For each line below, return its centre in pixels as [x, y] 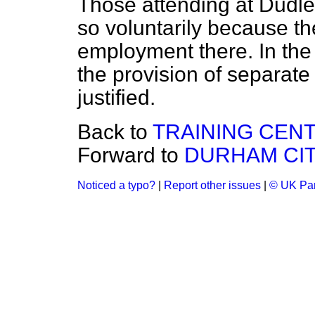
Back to [115, 132]
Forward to [131, 155]
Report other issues [212, 185]
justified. [116, 97]
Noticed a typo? [116, 185]
